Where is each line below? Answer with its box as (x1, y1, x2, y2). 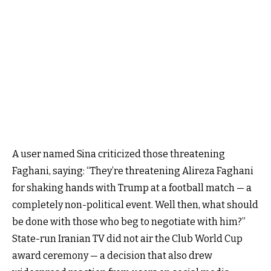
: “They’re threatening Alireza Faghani (83, 165, 253, 177)
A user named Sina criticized (12, 148, 141, 160)
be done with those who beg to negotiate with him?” (12, 215, 246, 227)
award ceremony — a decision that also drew (12, 249, 212, 261)
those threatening (141, 148, 225, 160)
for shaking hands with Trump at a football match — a (12, 181, 252, 194)
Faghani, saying (12, 165, 83, 177)
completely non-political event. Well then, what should (12, 198, 258, 211)
